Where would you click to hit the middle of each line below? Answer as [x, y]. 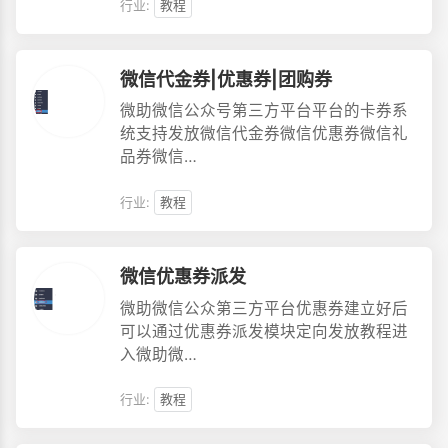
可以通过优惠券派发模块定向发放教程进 [263, 331]
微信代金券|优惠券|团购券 [225, 79]
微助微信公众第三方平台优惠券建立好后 [263, 308]
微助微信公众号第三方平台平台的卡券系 [263, 111]
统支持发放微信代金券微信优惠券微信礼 [263, 134]
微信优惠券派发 [182, 276]
